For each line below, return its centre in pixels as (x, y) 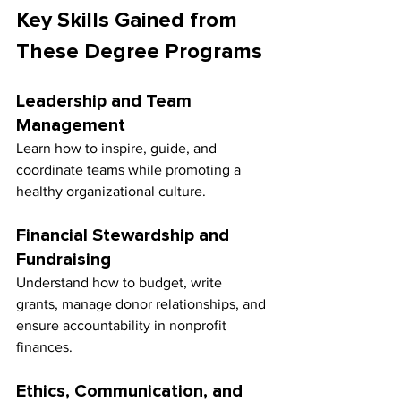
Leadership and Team (106, 102)
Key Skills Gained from (129, 21)
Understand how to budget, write (121, 283)
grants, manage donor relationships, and (143, 304)
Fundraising (64, 260)
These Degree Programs (139, 52)
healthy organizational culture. (111, 192)
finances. (44, 347)
